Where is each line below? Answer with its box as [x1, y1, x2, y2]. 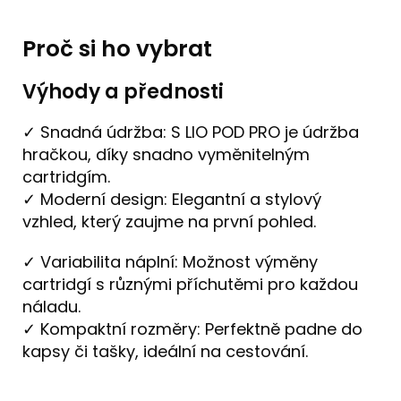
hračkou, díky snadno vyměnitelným [22, 142, 310, 166]
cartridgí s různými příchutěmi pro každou [22, 272, 358, 295]
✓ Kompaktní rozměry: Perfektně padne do [22, 317, 363, 340]
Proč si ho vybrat [22, 32, 212, 64]
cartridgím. [22, 165, 110, 188]
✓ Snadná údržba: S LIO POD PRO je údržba [22, 120, 359, 143]
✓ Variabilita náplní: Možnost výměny [22, 250, 318, 273]
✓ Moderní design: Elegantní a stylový [22, 187, 321, 210]
